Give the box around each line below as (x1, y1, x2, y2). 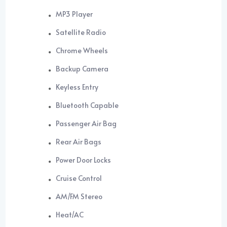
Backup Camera (56, 64, 109, 74)
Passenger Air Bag (56, 119, 117, 129)
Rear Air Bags (56, 137, 102, 147)
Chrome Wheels (56, 46, 108, 56)
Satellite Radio (56, 27, 106, 37)
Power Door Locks (56, 155, 111, 165)
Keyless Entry (56, 82, 99, 92)
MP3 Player (56, 9, 93, 19)
